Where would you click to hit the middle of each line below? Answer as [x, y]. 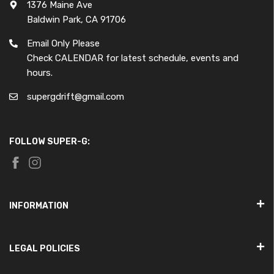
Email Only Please [63, 44]
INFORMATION [39, 206]
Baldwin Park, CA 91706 [76, 20]
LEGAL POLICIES [45, 248]
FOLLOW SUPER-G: [50, 142]
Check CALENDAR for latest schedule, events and [133, 58]
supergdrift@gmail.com [76, 97]
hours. [40, 73]
